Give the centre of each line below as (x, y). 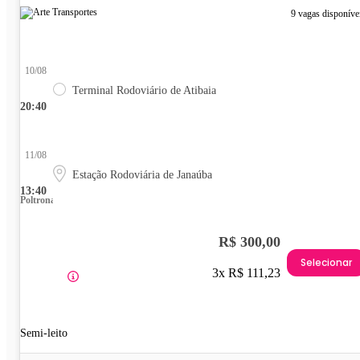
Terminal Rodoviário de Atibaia (144, 91)
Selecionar (326, 262)
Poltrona (38, 200)
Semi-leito (44, 333)
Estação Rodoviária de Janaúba (142, 175)
